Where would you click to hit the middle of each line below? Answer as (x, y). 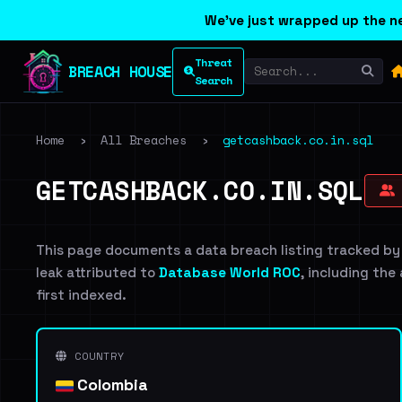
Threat (213, 62)
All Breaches (144, 140)
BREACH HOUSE (120, 71)
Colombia (111, 385)
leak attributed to (97, 272)
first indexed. (81, 295)
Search (213, 80)
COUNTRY (96, 356)
